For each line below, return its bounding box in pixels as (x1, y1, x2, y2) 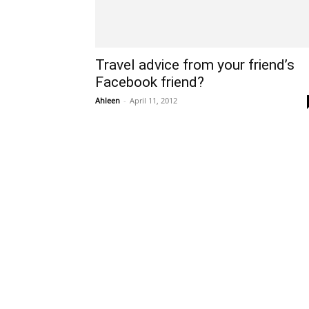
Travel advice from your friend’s (95, 57, 295, 73)
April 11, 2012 (130, 95, 177, 106)
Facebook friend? (95, 74, 204, 90)
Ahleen (95, 95, 120, 106)
